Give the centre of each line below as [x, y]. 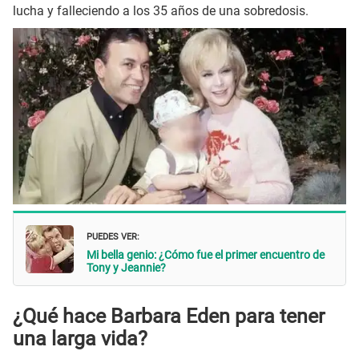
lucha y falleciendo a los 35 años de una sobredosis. [161, 10]
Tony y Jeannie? [126, 267]
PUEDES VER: [113, 235]
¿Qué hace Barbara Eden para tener [169, 317]
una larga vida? [80, 339]
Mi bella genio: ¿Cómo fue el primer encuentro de [206, 254]
